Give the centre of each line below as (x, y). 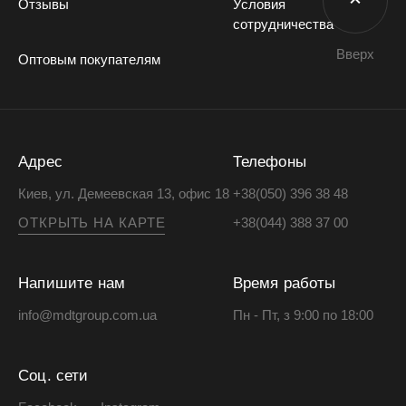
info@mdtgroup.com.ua (87, 314)
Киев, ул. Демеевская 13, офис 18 (124, 193)
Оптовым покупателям (89, 59)
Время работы (284, 283)
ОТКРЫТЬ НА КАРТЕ (92, 222)
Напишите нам (72, 283)
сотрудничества (283, 24)
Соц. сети (53, 375)
